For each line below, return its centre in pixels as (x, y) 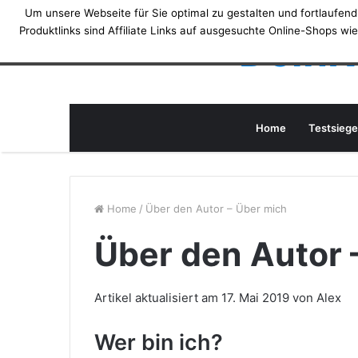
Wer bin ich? (159, 342)
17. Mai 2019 (255, 298)
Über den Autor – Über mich (216, 209)
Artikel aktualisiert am (158, 298)
